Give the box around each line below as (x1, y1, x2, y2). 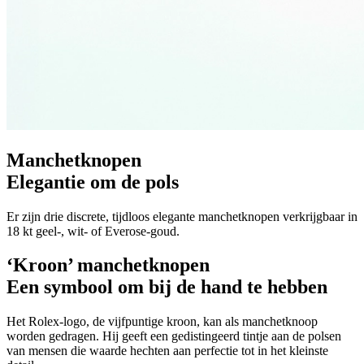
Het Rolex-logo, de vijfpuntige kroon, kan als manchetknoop (6, 314, 318, 329)
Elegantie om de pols (6, 171, 179, 193)
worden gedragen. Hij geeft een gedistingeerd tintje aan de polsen (6, 329, 341, 344)
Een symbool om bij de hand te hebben (6, 276, 327, 298)
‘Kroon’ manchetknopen (6, 254, 210, 276)
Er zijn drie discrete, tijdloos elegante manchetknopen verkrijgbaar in (6, 209, 357, 223)
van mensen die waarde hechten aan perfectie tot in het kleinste (6, 344, 328, 358)
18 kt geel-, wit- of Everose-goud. (6, 223, 180, 238)
